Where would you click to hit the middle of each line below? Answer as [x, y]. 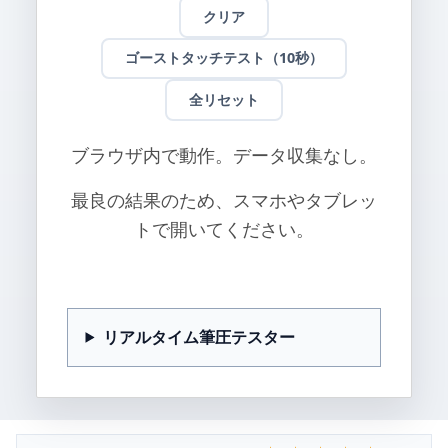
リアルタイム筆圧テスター [198, 336]
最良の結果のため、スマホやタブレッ [224, 199]
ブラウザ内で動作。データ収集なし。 [224, 154]
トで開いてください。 [224, 228]
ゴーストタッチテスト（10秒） [224, 58]
